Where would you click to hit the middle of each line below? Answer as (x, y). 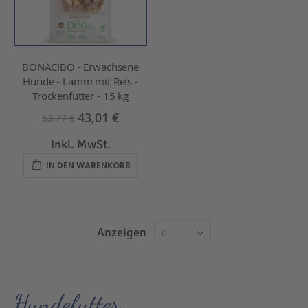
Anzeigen (122, 232)
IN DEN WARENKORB (88, 165)
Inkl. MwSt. (80, 144)
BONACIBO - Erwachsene (80, 67)
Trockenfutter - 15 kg (80, 96)
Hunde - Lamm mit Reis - (80, 81)
